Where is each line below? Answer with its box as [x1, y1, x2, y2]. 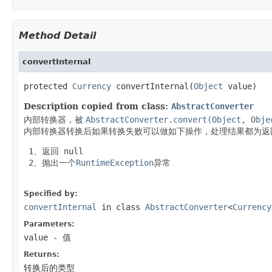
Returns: [24, 250, 59, 259]
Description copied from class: [24, 101, 171, 111]
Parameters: [24, 219, 75, 228]
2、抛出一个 [24, 157, 76, 168]
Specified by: [24, 189, 78, 198]
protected [24, 81, 72, 91]
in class [97, 202, 145, 212]
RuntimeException [76, 157, 154, 168]
